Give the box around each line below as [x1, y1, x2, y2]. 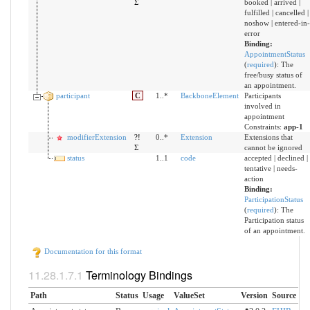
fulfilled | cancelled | [244, 8, 309, 17]
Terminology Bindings [85, 267, 192, 284]
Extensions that [244, 133, 293, 142]
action [244, 174, 264, 183]
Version [240, 290, 268, 300]
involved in [244, 102, 281, 111]
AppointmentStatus [244, 50, 305, 59]
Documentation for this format [42, 247, 142, 256]
